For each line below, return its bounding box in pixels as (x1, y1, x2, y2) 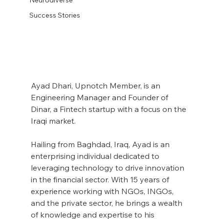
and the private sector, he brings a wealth (30, 197, 184, 208)
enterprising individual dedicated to (30, 151, 161, 161)
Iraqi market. (30, 115, 76, 126)
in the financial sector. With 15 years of (30, 174, 171, 184)
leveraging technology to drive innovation (30, 162, 186, 173)
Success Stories (29, 10, 80, 20)
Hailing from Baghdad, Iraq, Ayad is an (30, 139, 172, 149)
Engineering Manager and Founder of (30, 92, 170, 102)
